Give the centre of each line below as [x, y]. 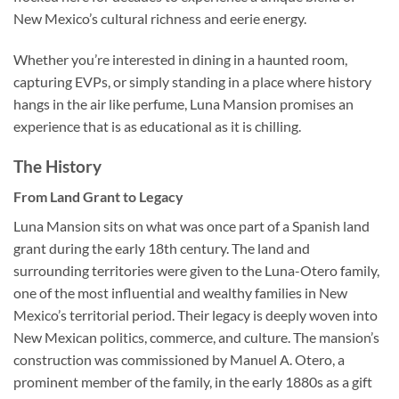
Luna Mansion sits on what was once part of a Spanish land [191, 226]
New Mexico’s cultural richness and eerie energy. [160, 19]
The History [57, 166]
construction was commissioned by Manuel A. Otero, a [179, 360]
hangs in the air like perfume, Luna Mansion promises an [183, 104]
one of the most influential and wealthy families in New [180, 293]
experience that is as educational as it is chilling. [157, 126]
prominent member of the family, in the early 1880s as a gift [193, 382]
